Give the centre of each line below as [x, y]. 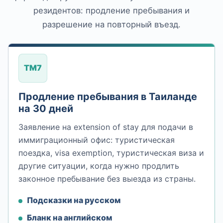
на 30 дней [46, 108]
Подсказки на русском [73, 200]
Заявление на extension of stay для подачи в [106, 127]
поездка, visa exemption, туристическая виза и [111, 153]
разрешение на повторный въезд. [111, 24]
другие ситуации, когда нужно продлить [99, 166]
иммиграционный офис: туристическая [97, 140]
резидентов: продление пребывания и [111, 10]
